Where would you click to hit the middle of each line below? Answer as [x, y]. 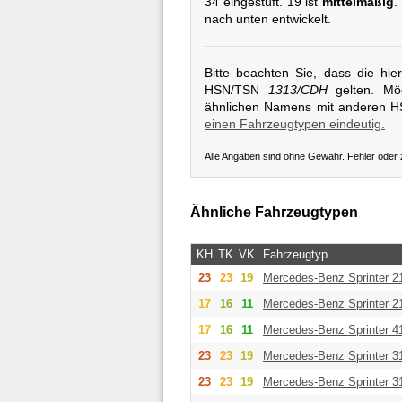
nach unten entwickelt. [268, 19]
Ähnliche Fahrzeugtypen [274, 213]
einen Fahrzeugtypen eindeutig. [295, 123]
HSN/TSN [236, 89]
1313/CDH [297, 89]
